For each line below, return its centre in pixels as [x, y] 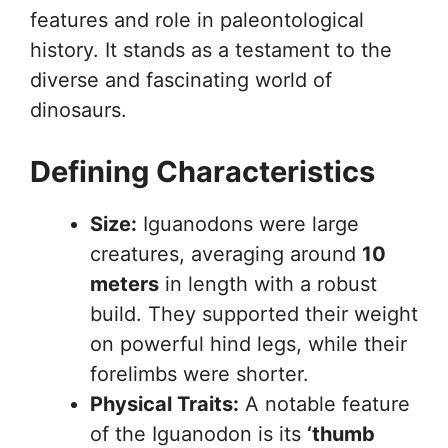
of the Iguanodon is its [198, 433]
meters [124, 283]
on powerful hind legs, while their [248, 343]
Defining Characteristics [202, 171]
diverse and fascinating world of [181, 79]
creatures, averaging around [226, 253]
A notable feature [324, 403]
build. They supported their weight [254, 313]
